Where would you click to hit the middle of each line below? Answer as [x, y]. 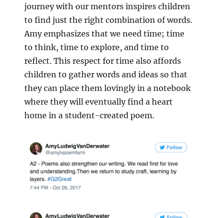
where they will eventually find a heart [99, 101]
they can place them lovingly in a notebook [108, 88]
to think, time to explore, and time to [97, 47]
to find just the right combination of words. [108, 20]
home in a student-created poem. [89, 115]
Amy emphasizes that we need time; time [104, 33]
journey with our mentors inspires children [107, 6]
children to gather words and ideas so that [106, 74]
